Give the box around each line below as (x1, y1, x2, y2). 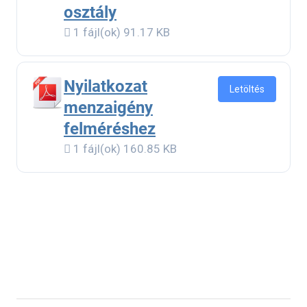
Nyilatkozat (64, 77, 147, 97)
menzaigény (64, 98, 153, 118)
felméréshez (64, 119, 156, 139)
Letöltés (230, 84, 265, 95)
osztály (64, 3, 116, 23)
